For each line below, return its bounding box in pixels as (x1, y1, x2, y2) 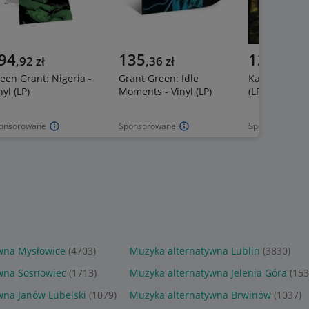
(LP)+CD (248, 85, 283, 99)
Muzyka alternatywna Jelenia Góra (130, 266, 288, 280)
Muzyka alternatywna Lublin (130, 244, 261, 258)
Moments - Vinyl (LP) (119, 85, 212, 99)
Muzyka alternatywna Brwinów (130, 288, 272, 302)
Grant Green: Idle (119, 72, 199, 86)
